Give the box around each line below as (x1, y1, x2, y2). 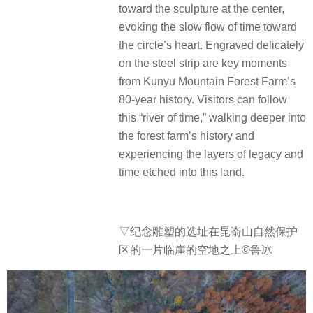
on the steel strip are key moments (119, 57, 287, 70)
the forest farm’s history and (119, 130, 254, 143)
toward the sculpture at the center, (119, 3, 284, 15)
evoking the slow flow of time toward (119, 21, 297, 34)
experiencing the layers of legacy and (119, 148, 303, 161)
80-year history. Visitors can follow (119, 94, 287, 106)
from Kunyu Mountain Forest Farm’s (119, 75, 296, 88)
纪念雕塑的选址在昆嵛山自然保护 (130, 225, 298, 238)
